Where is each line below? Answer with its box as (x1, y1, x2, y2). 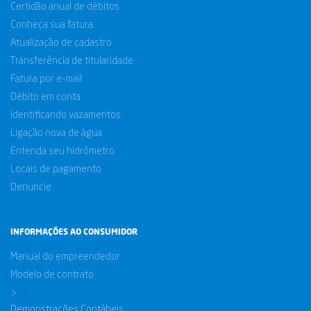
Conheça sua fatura (10, 20, 93, 30)
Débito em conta (10, 92, 81, 102)
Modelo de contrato (10, 270, 94, 280)
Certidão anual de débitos (10, 2, 119, 12)
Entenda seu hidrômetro (10, 146, 115, 156)
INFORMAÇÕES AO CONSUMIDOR (10, 228, 137, 237)
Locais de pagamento (10, 165, 101, 174)
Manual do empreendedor (10, 252, 120, 262)
